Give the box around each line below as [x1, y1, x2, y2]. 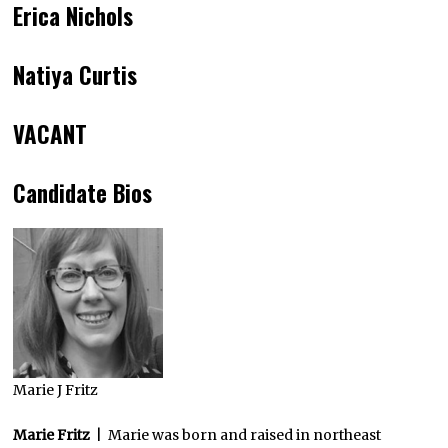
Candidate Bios [13, 175, 153, 210]
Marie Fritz [13, 425, 97, 444]
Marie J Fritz [13, 380, 99, 399]
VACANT [13, 116, 88, 151]
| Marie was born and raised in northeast [96, 425, 382, 444]
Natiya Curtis [13, 57, 138, 92]
